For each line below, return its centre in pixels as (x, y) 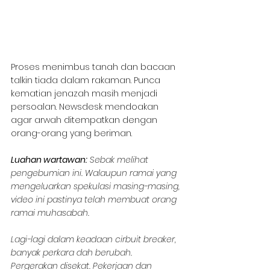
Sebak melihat (119, 159)
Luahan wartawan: (49, 159)
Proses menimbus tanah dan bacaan (94, 67)
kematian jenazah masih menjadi (85, 93)
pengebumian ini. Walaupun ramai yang (95, 173)
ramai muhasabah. (50, 212)
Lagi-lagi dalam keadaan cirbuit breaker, (95, 239)
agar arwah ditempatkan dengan (85, 120)
